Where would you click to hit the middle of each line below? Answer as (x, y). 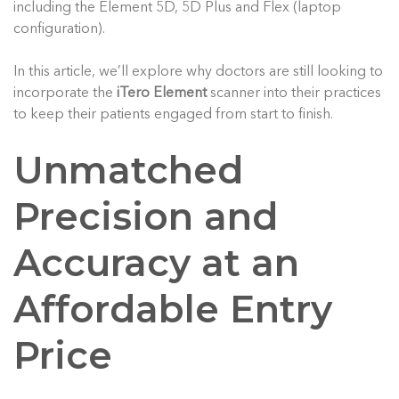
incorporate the (65, 94)
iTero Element (162, 94)
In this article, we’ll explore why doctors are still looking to (198, 73)
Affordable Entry (173, 309)
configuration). (59, 30)
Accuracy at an (156, 263)
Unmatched (128, 171)
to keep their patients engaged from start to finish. (173, 115)
